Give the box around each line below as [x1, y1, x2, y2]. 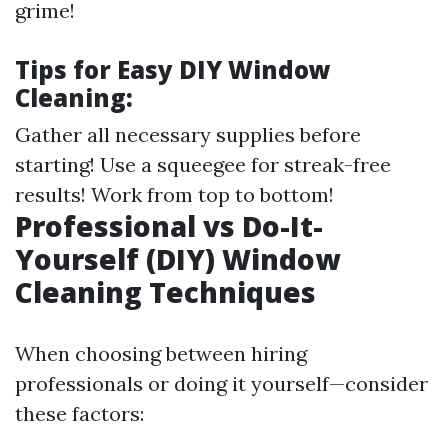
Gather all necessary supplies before [15, 122, 361, 147]
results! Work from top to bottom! [15, 182, 334, 207]
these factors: [15, 401, 144, 426]
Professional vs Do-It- [15, 207, 323, 245]
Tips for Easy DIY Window [15, 53, 331, 86]
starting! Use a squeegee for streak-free [15, 152, 391, 177]
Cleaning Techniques [15, 273, 316, 311]
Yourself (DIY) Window [15, 240, 340, 278]
